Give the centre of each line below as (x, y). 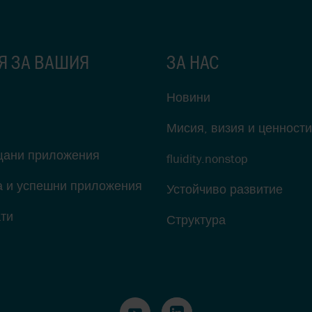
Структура (196, 219)
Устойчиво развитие (225, 189)
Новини (188, 97)
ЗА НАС (193, 61)
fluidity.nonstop (207, 158)
